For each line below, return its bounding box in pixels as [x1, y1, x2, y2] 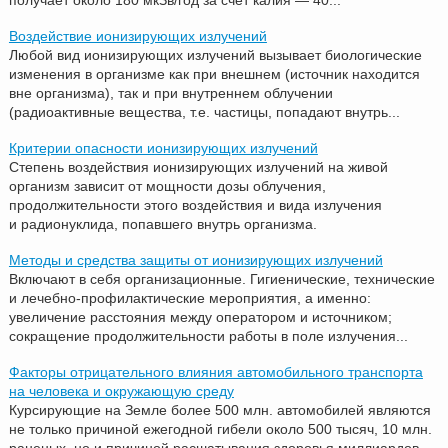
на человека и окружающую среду [8, 382, 234, 399]
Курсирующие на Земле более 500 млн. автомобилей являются [8, 401, 431, 418]
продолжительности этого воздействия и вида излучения [8, 196, 382, 213]
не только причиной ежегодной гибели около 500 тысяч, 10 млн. [8, 420, 432, 437]
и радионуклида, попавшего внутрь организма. [8, 215, 317, 232]
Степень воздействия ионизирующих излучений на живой [8, 158, 388, 175]
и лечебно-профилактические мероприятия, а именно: [8, 289, 371, 306]
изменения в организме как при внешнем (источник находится [8, 65, 420, 82]
